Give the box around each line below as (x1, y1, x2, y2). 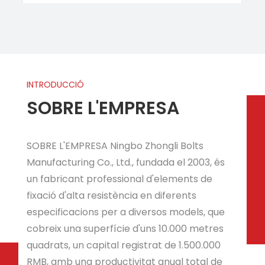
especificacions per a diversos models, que (27, 205, 225, 219)
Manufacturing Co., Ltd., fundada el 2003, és (27, 155, 225, 169)
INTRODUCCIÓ (27, 78, 85, 91)
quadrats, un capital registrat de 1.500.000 (27, 238, 221, 252)
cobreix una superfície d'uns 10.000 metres (27, 221, 224, 235)
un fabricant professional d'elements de (27, 172, 213, 186)
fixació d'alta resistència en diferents (27, 188, 197, 202)
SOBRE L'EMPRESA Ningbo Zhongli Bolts (27, 138, 204, 153)
